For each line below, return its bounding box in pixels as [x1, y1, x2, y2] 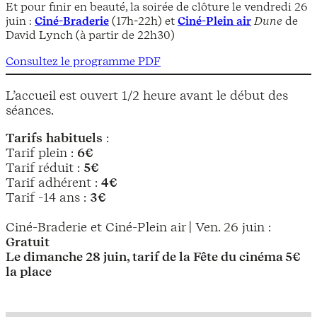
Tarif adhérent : [6, 174, 101, 190]
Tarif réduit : [6, 159, 83, 175]
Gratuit [6, 234, 50, 249]
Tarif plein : [6, 144, 77, 160]
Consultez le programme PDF [6, 53, 161, 68]
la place [6, 263, 52, 279]
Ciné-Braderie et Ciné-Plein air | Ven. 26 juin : [6, 219, 271, 234]
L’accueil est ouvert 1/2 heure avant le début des [6, 87, 288, 103]
